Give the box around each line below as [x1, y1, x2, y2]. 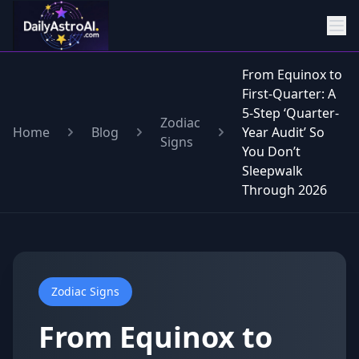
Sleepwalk [242, 162, 303, 179]
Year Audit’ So [242, 123, 325, 141]
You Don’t [242, 143, 301, 160]
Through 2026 [242, 181, 327, 199]
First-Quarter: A [242, 85, 336, 103]
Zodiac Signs [51, 284, 119, 299]
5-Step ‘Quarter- [242, 104, 339, 122]
